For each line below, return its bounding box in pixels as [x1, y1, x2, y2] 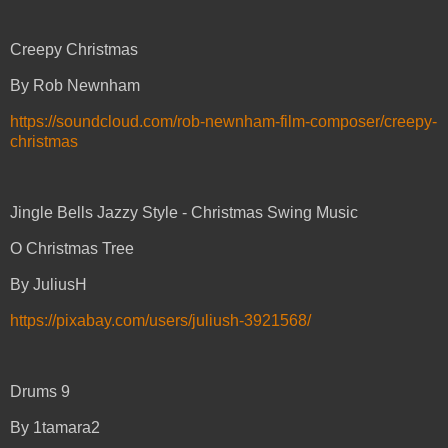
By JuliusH [10, 275, 87, 293]
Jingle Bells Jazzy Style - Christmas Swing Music [10, 204, 358, 222]
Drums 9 [10, 383, 70, 401]
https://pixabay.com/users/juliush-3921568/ [10, 311, 311, 329]
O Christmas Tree [10, 240, 134, 258]
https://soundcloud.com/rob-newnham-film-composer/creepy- [10, 112, 437, 130]
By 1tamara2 [10, 419, 100, 437]
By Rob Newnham [10, 76, 140, 94]
